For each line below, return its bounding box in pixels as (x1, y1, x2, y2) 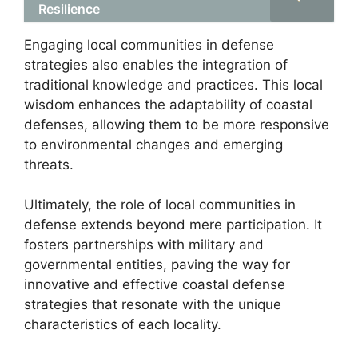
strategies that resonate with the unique (24, 296, 281, 312)
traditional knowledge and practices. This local (24, 76, 323, 93)
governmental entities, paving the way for (24, 257, 290, 272)
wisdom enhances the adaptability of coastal (24, 96, 312, 113)
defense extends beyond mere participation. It (24, 217, 322, 233)
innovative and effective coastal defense (24, 276, 285, 292)
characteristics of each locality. (24, 316, 221, 332)
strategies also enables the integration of (24, 56, 288, 73)
